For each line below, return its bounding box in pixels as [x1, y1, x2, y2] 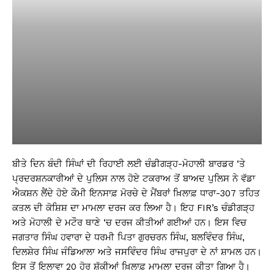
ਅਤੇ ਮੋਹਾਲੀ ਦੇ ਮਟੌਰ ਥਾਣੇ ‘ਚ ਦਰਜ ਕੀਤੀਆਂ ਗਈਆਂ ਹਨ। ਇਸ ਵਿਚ [12, 217, 246, 228]
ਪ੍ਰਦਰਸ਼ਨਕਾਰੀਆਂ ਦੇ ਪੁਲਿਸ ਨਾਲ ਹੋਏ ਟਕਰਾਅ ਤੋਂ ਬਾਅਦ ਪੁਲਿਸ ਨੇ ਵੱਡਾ [12, 173, 255, 184]
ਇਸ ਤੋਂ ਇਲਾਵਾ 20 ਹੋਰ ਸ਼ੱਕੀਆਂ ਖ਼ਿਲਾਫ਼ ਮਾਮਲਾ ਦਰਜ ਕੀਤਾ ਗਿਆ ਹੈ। [12, 261, 250, 272]
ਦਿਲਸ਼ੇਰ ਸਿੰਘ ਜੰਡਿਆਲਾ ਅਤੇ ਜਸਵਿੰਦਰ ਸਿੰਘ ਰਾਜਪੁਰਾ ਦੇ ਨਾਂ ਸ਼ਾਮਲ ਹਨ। [12, 246, 262, 257]
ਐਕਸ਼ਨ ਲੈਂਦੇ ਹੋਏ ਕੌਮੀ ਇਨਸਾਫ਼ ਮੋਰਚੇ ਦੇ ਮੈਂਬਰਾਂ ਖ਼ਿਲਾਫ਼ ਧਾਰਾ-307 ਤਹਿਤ [12, 188, 260, 199]
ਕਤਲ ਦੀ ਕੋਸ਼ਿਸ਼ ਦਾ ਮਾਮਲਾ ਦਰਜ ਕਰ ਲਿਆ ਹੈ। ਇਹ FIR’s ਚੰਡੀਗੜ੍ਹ [12, 202, 254, 213]
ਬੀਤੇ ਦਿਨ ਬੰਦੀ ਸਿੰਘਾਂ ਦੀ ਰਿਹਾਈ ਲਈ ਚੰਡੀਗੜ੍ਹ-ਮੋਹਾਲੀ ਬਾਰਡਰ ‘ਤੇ [12, 158, 245, 169]
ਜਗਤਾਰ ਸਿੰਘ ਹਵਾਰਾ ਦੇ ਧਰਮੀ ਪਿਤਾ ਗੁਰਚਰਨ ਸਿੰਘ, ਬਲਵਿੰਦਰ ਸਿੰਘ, [12, 232, 245, 243]
